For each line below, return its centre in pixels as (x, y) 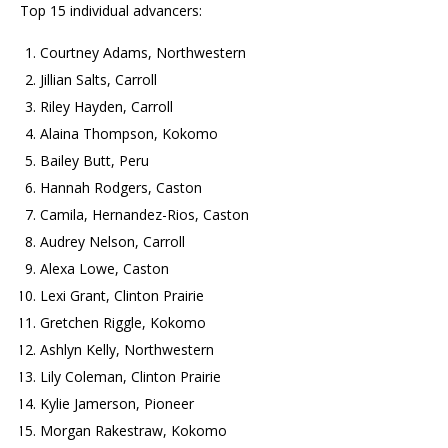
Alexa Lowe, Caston (104, 268)
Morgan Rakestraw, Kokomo (133, 430)
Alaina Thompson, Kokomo (129, 133)
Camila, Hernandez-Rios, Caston (144, 214)
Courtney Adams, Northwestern (143, 52)
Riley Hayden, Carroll (106, 106)
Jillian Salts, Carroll (98, 79)
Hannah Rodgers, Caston (121, 187)
